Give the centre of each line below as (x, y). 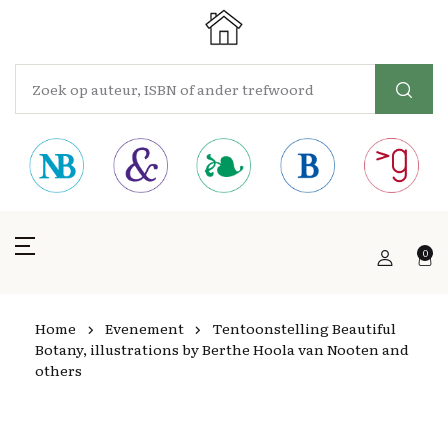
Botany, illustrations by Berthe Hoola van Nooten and (222, 349)
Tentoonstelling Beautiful (304, 328)
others (58, 370)
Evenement (144, 328)
